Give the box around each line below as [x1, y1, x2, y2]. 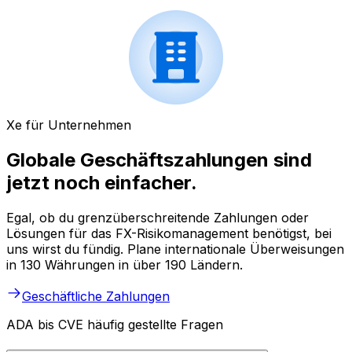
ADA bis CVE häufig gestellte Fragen [6, 317, 223, 333]
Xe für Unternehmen [6, 117, 131, 134]
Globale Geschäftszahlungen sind [6, 148, 312, 172]
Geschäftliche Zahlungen [22, 288, 170, 305]
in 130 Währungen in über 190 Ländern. [6, 257, 243, 273]
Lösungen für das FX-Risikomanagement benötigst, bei [6, 225, 332, 242]
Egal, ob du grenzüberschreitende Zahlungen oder [6, 210, 309, 226]
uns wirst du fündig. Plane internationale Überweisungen [6, 241, 344, 258]
